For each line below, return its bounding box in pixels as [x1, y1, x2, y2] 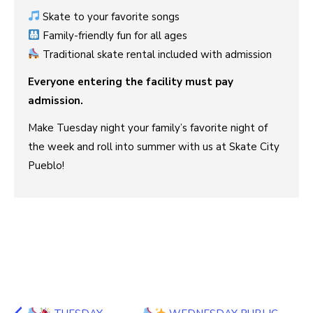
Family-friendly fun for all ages [40, 28, 188, 43]
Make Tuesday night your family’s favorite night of [28, 120, 268, 135]
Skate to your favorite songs [40, 9, 180, 24]
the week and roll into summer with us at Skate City [28, 139, 279, 154]
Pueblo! [28, 158, 64, 173]
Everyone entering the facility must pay [28, 74, 233, 89]
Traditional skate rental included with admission [40, 47, 272, 61]
